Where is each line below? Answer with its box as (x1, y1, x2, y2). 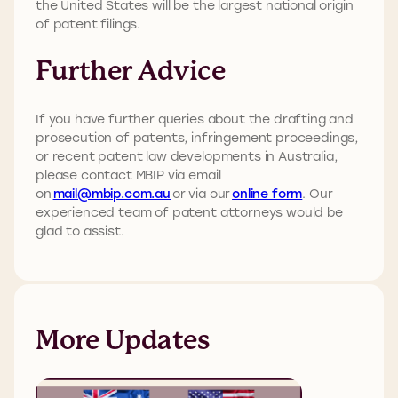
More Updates (36, 323, 209, 355)
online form (232, 184, 303, 202)
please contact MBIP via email (36, 165, 221, 183)
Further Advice (36, 54, 230, 86)
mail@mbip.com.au (52, 184, 171, 202)
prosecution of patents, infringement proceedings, (36, 128, 359, 146)
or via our (170, 184, 233, 202)
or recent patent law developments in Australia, (36, 147, 338, 164)
